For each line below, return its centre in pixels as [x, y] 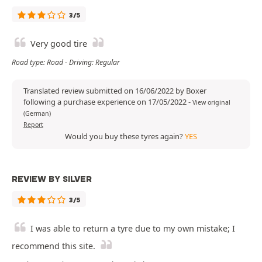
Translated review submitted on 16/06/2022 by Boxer [115, 91]
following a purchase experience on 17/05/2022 [106, 102]
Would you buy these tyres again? [125, 137]
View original [211, 103]
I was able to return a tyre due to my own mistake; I [133, 229]
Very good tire [59, 44]
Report [33, 125]
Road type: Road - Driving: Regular [66, 63]
